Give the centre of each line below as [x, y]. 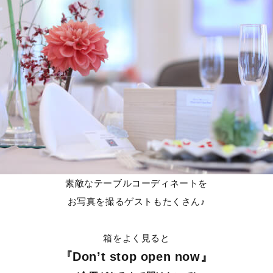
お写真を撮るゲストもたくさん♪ [136, 201]
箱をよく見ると [136, 238]
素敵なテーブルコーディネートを [136, 183]
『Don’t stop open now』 [136, 257]
